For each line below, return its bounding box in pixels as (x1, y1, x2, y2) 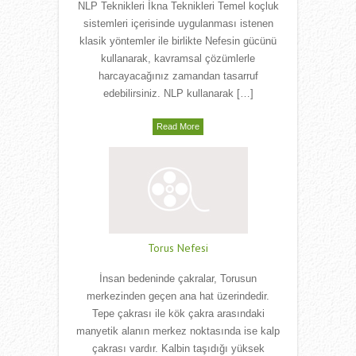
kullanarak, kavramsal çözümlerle (101, 52, 255, 65)
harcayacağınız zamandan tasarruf (98, 70, 258, 83)
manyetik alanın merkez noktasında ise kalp (76, 325, 280, 338)
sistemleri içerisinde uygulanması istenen (83, 17, 273, 30)
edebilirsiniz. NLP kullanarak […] (103, 87, 253, 100)
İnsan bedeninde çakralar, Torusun (99, 273, 257, 285)
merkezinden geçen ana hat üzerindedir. (87, 290, 269, 303)
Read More (157, 122, 199, 132)
